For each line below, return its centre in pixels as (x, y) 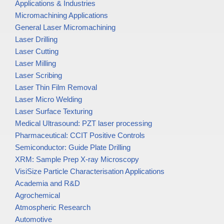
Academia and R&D (47, 183)
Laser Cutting (37, 51)
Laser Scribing (38, 75)
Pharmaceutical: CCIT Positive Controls (80, 135)
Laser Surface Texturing (54, 111)
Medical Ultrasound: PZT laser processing (83, 123)
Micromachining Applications (61, 15)
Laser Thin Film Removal (56, 87)
